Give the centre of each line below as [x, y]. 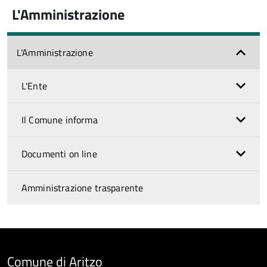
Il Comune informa [60, 120]
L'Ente [34, 86]
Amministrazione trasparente [83, 188]
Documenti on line [59, 154]
